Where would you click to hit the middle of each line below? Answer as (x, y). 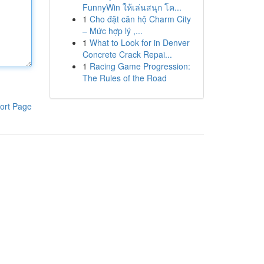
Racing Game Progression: (140, 66)
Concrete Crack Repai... (127, 54)
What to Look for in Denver (139, 42)
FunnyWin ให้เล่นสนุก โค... (132, 7)
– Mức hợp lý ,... (112, 31)
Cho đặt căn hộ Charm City (140, 19)
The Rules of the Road (124, 78)
